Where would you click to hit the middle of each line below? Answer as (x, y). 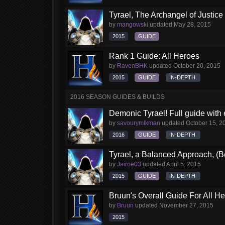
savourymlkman (139, 123)
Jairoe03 (129, 164)
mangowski (133, 25)
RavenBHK (132, 66)
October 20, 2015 (197, 66)
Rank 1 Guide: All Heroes (154, 56)
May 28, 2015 (192, 25)
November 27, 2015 (186, 205)
